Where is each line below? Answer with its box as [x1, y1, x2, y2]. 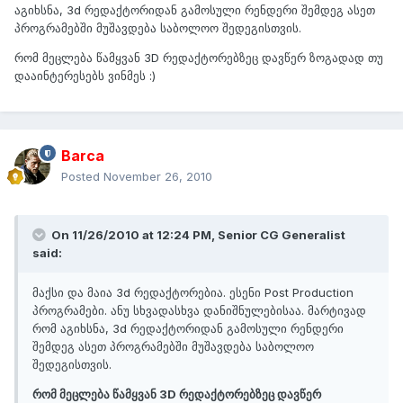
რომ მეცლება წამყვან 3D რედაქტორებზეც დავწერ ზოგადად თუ [14, 50, 383, 66]
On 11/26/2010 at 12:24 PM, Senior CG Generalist [49, 228, 345, 243]
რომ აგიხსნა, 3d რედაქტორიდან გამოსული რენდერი [32, 321, 344, 336]
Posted [61, 169, 103, 184]
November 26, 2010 [103, 169, 212, 184]
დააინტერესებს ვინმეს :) [14, 68, 156, 84]
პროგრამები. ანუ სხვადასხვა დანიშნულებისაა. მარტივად [32, 303, 366, 318]
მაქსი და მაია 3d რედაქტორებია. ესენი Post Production [32, 285, 354, 300]
